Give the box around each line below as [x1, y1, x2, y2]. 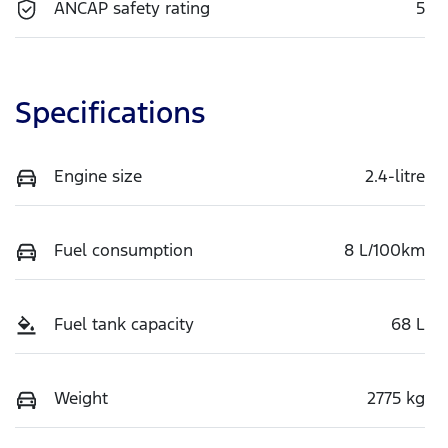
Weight [54, 386, 108, 409]
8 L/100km [344, 238, 425, 261]
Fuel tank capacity [54, 312, 194, 335]
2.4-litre [365, 164, 425, 187]
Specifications [15, 93, 205, 131]
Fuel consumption [54, 238, 193, 261]
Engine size [54, 164, 142, 187]
